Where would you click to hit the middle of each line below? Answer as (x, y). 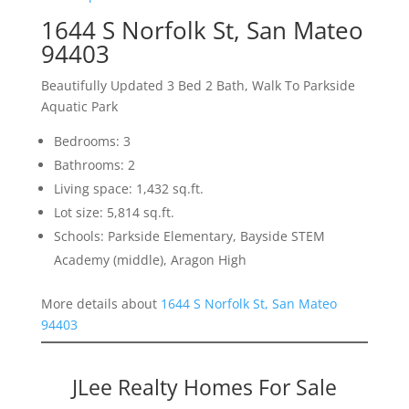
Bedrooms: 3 (92, 142)
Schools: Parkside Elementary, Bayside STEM (189, 236)
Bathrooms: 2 (94, 165)
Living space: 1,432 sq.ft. (128, 189)
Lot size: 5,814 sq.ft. (114, 213)
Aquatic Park (79, 107)
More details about (100, 304)
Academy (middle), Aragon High (150, 260)
